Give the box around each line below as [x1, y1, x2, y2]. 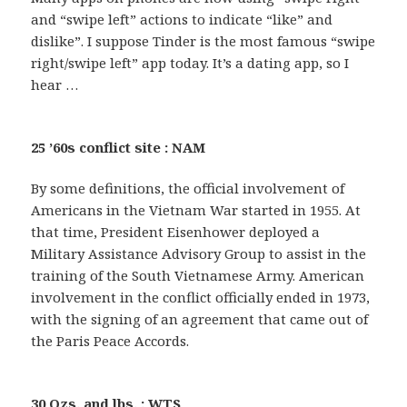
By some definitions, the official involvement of [31, 179, 345, 198]
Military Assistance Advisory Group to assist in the [31, 244, 367, 263]
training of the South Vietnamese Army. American [31, 266, 365, 285]
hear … [31, 75, 79, 94]
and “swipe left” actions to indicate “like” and [31, 10, 333, 29]
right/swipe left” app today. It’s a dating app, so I [31, 54, 350, 73]
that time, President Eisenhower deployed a [31, 223, 321, 242]
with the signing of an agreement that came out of [31, 310, 369, 329]
